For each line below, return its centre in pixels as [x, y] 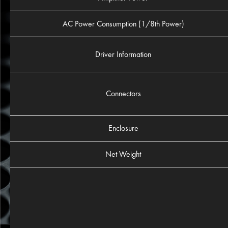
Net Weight [123, 154]
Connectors [123, 94]
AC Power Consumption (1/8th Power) [123, 24]
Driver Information [123, 54]
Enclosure [123, 128]
